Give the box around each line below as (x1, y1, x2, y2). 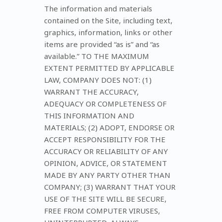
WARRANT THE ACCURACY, (44, 86, 139, 97)
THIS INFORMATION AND (44, 110, 134, 120)
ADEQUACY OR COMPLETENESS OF (44, 98, 166, 109)
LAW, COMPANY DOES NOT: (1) (44, 74, 152, 85)
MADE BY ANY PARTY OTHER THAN (44, 169, 170, 180)
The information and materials (44, 3, 152, 13)
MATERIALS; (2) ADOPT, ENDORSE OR (44, 122, 174, 132)
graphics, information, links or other (44, 27, 172, 37)
